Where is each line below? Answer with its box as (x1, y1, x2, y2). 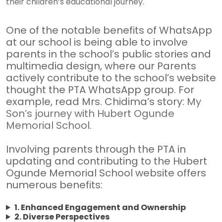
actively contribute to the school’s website (6, 71, 216, 85)
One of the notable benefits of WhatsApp (6, 23, 212, 37)
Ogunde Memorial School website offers (6, 166, 206, 180)
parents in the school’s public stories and (6, 47, 211, 61)
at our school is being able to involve (6, 35, 188, 49)
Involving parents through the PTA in (6, 142, 186, 156)
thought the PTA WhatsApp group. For (6, 83, 194, 97)
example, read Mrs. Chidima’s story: (6, 95, 187, 109)
